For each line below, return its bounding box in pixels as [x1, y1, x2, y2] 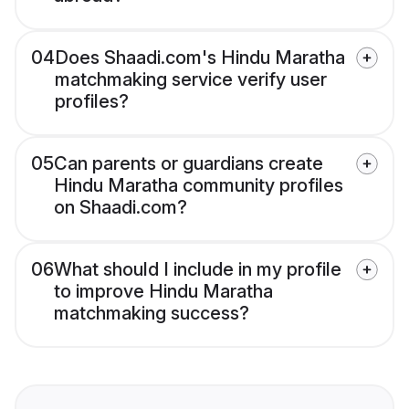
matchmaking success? [54, 302, 249, 325]
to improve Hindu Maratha [54, 280, 273, 303]
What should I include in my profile [54, 258, 341, 281]
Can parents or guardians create [54, 152, 323, 175]
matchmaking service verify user [55, 68, 327, 91]
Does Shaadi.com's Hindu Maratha [55, 47, 345, 69]
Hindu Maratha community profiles [54, 174, 343, 197]
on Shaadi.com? [54, 196, 187, 219]
